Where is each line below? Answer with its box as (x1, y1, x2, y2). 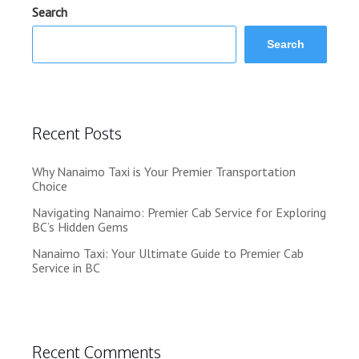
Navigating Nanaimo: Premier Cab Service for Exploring (32, 204, 326, 220)
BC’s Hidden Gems (32, 219, 128, 235)
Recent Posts (32, 123, 122, 144)
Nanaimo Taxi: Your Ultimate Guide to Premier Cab (32, 245, 304, 261)
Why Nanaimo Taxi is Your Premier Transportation (32, 163, 296, 179)
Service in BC (32, 260, 100, 276)
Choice (32, 178, 67, 194)
